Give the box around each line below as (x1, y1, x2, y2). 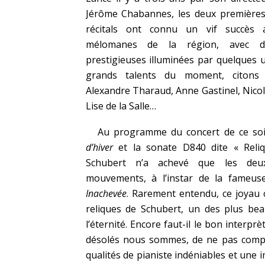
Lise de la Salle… (85, 99, 156, 112)
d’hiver (85, 141, 113, 154)
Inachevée (85, 187, 127, 200)
